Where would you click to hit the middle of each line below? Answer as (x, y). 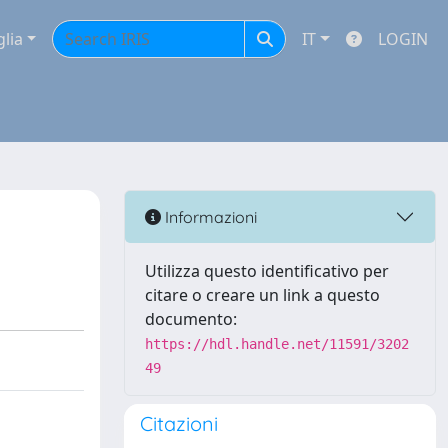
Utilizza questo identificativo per (267, 271)
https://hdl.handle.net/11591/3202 (277, 344)
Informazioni (209, 216)
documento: (191, 319)
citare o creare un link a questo (262, 295)
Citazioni (179, 423)
